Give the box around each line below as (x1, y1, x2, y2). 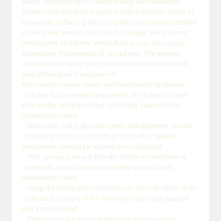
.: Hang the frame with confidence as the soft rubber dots (22, 183, 196, 194)
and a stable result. (22, 204, 80, 215)
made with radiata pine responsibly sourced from (22, 162, 173, 173)
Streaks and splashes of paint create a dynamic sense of (22, 7, 194, 18)
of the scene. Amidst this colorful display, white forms (22, 28, 186, 38)
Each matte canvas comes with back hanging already (22, 79, 185, 90)
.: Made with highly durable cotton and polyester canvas (22, 121, 192, 132)
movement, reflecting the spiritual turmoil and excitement (22, 17, 197, 28)
